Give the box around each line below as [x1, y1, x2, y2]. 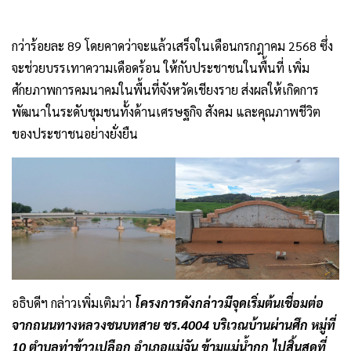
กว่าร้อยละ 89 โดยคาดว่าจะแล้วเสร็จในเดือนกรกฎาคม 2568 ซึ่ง [12, 37, 333, 54]
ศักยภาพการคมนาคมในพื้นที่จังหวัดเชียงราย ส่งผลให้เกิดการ [12, 81, 319, 98]
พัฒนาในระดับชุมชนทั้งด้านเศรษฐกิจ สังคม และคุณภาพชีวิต [12, 103, 320, 120]
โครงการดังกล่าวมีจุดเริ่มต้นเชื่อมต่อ [135, 295, 324, 312]
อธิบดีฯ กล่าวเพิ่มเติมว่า [12, 295, 135, 312]
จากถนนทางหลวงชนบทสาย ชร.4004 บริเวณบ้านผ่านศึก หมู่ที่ [12, 317, 335, 334]
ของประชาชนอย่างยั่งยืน [12, 125, 138, 142]
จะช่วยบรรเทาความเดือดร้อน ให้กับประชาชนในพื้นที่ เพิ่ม [12, 59, 309, 76]
